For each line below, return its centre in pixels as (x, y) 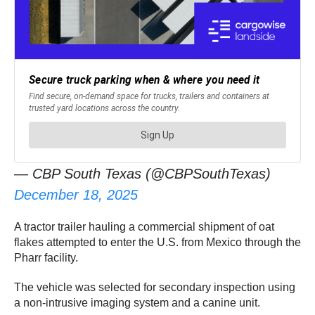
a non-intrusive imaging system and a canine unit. (137, 303)
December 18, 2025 (76, 195)
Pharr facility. (46, 258)
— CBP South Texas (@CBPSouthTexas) (142, 174)
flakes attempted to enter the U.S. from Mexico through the (157, 243)
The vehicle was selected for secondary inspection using (155, 288)
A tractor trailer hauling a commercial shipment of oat (144, 227)
